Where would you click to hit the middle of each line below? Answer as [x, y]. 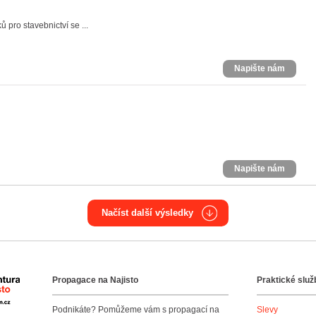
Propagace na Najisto [95, 280]
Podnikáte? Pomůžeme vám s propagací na [136, 310]
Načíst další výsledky [147, 213]
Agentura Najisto [52, 284]
